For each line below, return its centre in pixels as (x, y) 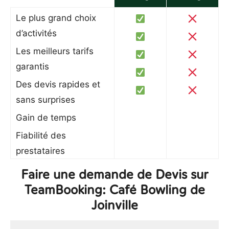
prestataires (40, 151)
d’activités (36, 33)
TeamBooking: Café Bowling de (114, 190)
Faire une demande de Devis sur (114, 174)
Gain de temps (46, 118)
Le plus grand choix (56, 18)
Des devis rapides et (58, 84)
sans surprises (45, 100)
